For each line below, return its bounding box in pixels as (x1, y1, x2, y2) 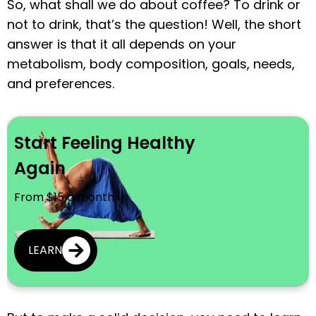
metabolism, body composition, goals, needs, (7, 54, 295, 73)
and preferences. (7, 74, 114, 92)
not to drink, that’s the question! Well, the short (7, 15, 301, 33)
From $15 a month (14, 188, 114, 205)
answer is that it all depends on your (7, 35, 236, 53)
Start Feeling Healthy (14, 130, 195, 154)
